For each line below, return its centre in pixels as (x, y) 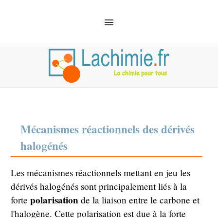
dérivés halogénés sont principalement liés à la (99, 186)
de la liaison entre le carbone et (139, 200)
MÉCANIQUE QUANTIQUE (104, 82)
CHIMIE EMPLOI (104, 121)
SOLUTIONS (104, 53)
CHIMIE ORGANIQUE (104, 72)
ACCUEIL (104, 43)
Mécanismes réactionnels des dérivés (108, 129)
